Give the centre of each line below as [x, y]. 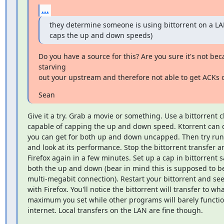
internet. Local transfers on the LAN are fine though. [115, 210]
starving [52, 66]
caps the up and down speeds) [101, 35]
